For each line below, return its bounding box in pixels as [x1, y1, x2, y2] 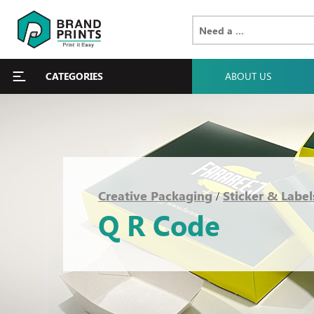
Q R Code [98, 206, 220, 243]
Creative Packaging [98, 187, 212, 204]
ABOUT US [225, 69, 271, 83]
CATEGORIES [46, 69, 103, 83]
